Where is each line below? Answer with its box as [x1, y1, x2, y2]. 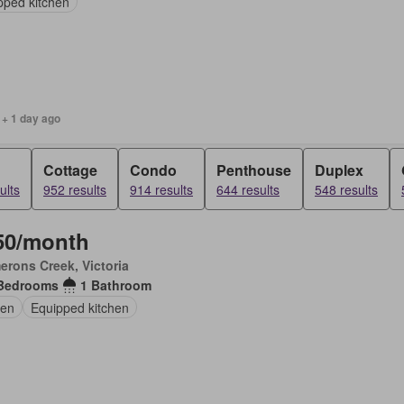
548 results [315, 180, 378, 198]
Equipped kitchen [30, 298, 129, 317]
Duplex [315, 160, 363, 180]
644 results [216, 180, 280, 198]
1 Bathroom [79, 276, 151, 294]
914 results [130, 180, 193, 198]
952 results [43, 180, 106, 198]
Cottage [43, 160, 97, 180]
